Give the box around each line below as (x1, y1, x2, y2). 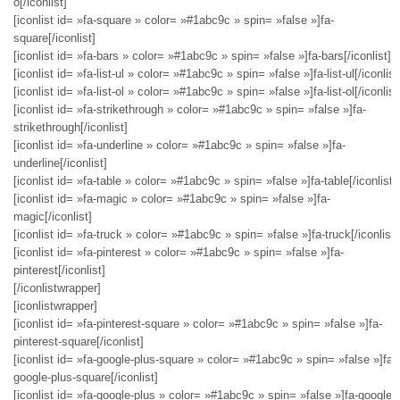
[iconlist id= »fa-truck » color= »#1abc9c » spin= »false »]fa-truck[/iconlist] (13, 228, 398, 242)
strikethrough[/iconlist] (13, 121, 128, 135)
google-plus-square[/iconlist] (13, 371, 158, 385)
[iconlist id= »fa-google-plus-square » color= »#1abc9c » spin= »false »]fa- (13, 353, 396, 367)
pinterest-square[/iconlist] (13, 335, 144, 349)
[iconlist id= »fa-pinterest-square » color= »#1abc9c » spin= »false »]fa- (13, 317, 382, 331)
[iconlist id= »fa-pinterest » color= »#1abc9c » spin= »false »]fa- (13, 246, 344, 260)
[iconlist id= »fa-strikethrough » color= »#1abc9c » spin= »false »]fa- (13, 103, 366, 117)
